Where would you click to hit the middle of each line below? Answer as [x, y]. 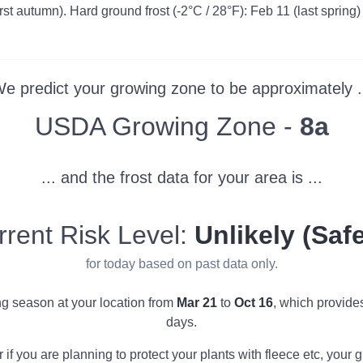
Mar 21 [197, 302]
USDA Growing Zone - [167, 126]
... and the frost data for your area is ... [181, 177]
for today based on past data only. [181, 263]
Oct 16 [254, 302]
